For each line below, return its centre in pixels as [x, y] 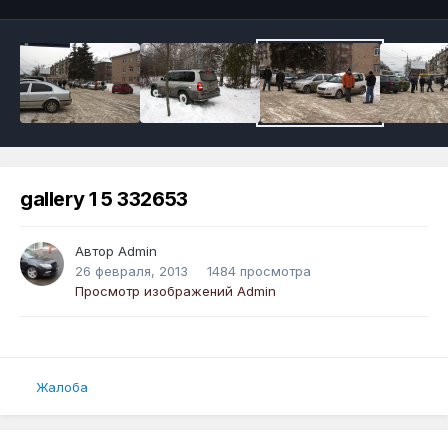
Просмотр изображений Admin [175, 291]
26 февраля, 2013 [131, 271]
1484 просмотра [259, 271]
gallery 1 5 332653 [104, 199]
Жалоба [62, 386]
